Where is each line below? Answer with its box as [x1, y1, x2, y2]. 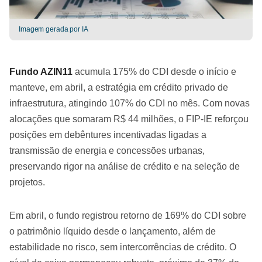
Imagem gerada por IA [19, 25, 88, 33]
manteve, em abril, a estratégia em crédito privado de [9, 82, 228, 92]
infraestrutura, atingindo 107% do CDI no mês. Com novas [9, 98, 250, 108]
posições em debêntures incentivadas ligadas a [9, 130, 206, 140]
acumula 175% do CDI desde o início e [73, 67, 236, 77]
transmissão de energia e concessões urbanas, [9, 146, 205, 156]
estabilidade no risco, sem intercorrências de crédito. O [9, 242, 236, 252]
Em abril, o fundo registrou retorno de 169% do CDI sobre [9, 211, 246, 220]
